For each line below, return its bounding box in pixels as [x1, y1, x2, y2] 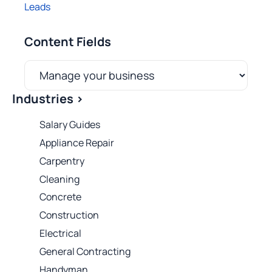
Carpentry [39, 154, 84, 168]
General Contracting [39, 244, 131, 258]
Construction [39, 208, 99, 222]
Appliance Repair [39, 136, 114, 150]
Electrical [39, 226, 81, 240]
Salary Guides [39, 118, 100, 132]
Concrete [39, 190, 81, 204]
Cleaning [39, 172, 80, 186]
